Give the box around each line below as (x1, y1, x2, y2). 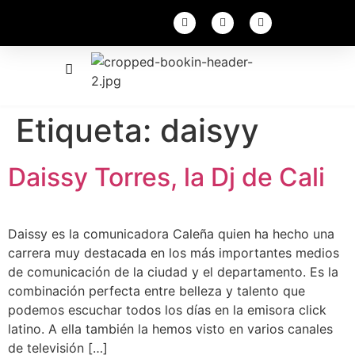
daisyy (160, 111, 259, 150)
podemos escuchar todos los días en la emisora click (8, 302, 326, 318)
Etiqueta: (16, 111, 160, 150)
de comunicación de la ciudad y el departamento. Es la (8, 264, 338, 280)
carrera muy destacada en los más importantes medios (8, 245, 339, 261)
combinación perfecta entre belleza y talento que (8, 283, 309, 299)
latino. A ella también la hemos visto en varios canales (8, 321, 333, 337)
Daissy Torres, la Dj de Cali (8, 162, 325, 193)
